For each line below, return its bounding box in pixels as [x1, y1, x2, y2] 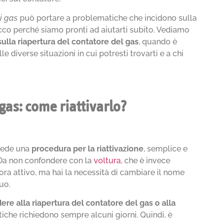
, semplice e [144, 144, 188, 153]
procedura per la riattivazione [32, 144, 144, 153]
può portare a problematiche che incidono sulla [18, 13, 197, 23]
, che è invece [121, 155, 171, 165]
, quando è [139, 37, 178, 46]
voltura [94, 155, 121, 165]
